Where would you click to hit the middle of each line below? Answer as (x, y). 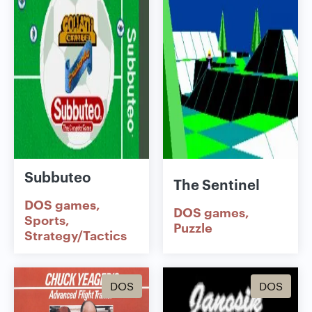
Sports (45, 219)
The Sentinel (217, 184)
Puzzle (193, 227)
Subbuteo (58, 176)
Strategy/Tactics (76, 234)
